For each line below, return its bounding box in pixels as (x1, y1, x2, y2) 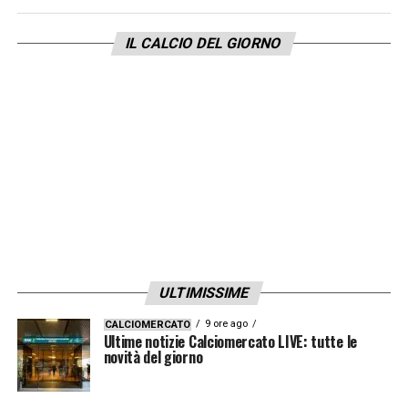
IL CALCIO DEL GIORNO (124, 34, 285, 52)
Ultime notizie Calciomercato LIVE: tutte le (103, 330, 357, 352)
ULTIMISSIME (157, 283, 251, 301)
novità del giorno (103, 345, 203, 368)
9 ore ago (204, 317, 248, 330)
